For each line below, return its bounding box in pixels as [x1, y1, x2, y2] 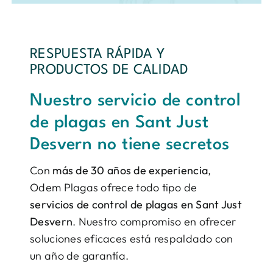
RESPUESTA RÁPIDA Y [30, 48, 165, 62]
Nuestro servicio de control [30, 93, 241, 110]
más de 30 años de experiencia [52, 163, 208, 178]
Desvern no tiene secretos [30, 136, 230, 154]
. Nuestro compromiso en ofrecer [73, 214, 236, 229]
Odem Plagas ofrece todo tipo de [30, 180, 197, 195]
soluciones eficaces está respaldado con [30, 232, 233, 246]
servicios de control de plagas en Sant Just [30, 197, 242, 212]
